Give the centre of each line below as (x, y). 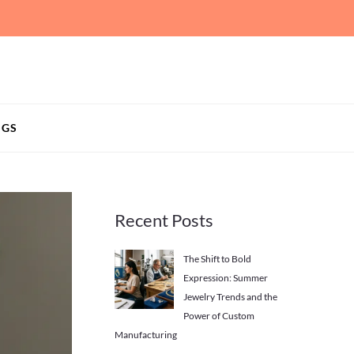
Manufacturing (145, 335)
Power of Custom (218, 316)
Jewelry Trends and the (230, 297)
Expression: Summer (225, 278)
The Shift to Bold (217, 259)
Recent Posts (164, 220)
